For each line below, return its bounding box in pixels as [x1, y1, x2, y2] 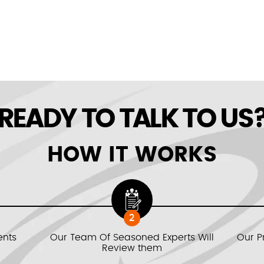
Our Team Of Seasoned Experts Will [49, 233, 214, 242]
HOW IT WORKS [47, 144, 217, 166]
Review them [101, 243, 162, 253]
